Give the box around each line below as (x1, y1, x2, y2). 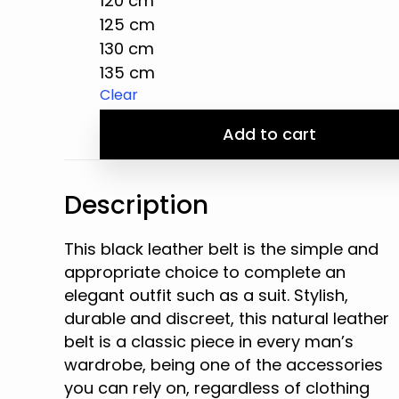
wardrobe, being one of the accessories (64, 354, 384, 376)
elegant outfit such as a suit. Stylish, (64, 284, 349, 306)
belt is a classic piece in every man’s (64, 330, 354, 353)
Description (64, 188, 209, 223)
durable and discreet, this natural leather (64, 307, 390, 330)
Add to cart (222, 123, 316, 145)
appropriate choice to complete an (64, 261, 346, 283)
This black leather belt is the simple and (64, 238, 379, 260)
